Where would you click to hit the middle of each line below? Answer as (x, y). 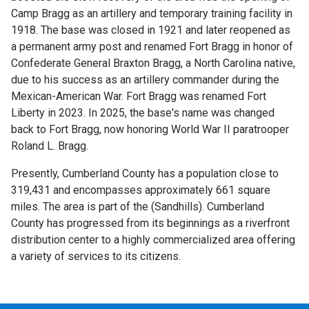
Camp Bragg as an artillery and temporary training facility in (152, 14)
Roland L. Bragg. (50, 146)
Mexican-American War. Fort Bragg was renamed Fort (139, 97)
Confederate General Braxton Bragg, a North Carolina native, (153, 63)
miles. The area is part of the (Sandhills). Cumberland (138, 207)
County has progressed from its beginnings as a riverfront (150, 223)
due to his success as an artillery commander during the (145, 80)
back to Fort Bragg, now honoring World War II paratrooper (150, 130)
